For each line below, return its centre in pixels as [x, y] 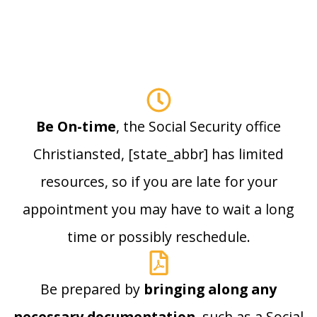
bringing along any [210, 289]
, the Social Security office [198, 127]
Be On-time [76, 127]
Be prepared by [92, 289]
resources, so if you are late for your [158, 182]
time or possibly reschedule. [158, 237]
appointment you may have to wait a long [158, 209]
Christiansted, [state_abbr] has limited [158, 154]
